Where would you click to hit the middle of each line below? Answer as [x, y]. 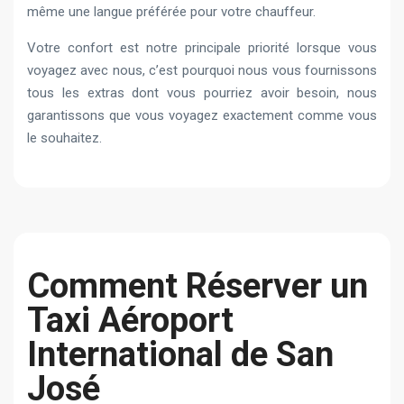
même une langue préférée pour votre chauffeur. [171, 11]
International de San [180, 354]
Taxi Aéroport [130, 320]
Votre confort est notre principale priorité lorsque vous [202, 47]
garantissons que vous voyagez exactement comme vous [202, 115]
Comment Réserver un [197, 285]
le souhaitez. [64, 138]
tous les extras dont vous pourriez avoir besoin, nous [202, 92]
